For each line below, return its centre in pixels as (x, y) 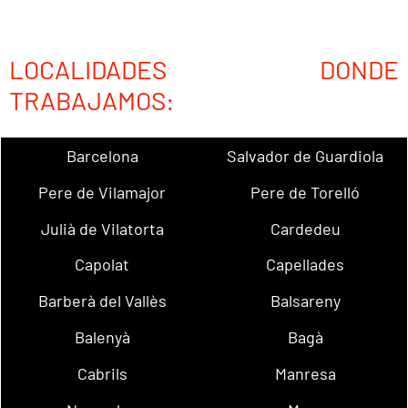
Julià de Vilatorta (102, 228)
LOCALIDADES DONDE (204, 70)
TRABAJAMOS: (91, 101)
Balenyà (102, 337)
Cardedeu (305, 228)
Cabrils (102, 373)
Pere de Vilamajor (102, 192)
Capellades (306, 265)
